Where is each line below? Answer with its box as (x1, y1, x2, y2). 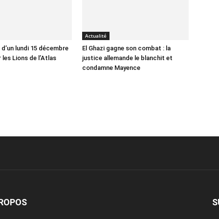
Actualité (85, 32, 107, 39)
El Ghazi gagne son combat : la (82, 44, 171, 52)
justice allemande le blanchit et (82, 54, 173, 62)
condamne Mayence (82, 64, 140, 71)
